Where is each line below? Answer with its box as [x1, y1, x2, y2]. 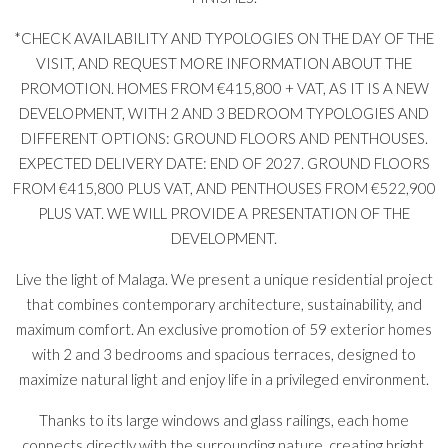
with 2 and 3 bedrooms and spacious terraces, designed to [32, 344, 416, 363]
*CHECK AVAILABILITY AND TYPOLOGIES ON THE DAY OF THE [14, 28, 434, 47]
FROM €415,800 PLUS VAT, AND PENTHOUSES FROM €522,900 [12, 178, 436, 197]
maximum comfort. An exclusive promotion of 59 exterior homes [16, 319, 432, 338]
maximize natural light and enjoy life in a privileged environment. [19, 369, 429, 388]
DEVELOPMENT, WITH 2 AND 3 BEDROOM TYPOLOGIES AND [19, 103, 429, 122]
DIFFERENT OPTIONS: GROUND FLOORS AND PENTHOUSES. [20, 128, 428, 147]
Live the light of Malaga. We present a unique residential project [15, 269, 433, 288]
